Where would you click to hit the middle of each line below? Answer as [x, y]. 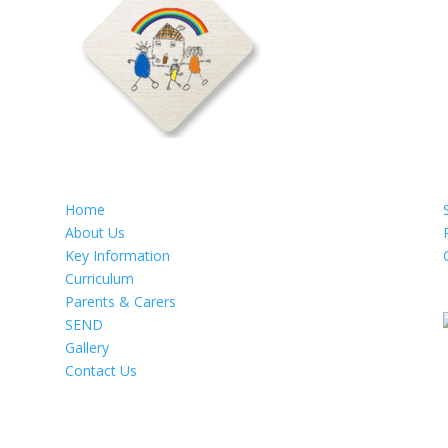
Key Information [117, 255]
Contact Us [100, 370]
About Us [94, 232]
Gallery [86, 347]
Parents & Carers [120, 301]
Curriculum [99, 278]
